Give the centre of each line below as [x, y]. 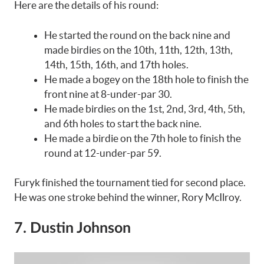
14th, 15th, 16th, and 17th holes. [116, 64]
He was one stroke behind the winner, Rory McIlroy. [128, 197]
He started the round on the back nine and [137, 35]
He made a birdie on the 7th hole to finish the [143, 138]
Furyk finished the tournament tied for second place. [130, 182]
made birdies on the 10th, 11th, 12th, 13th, [138, 49]
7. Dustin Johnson [72, 228]
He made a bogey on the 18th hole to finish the [146, 79]
